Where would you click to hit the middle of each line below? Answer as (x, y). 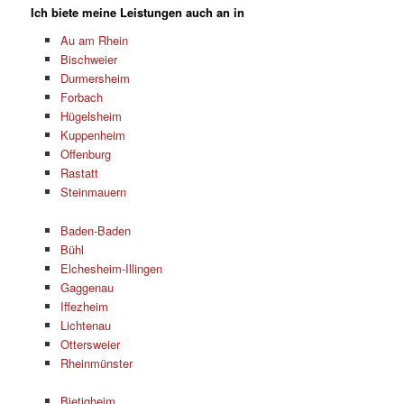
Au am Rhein (94, 41)
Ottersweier (90, 344)
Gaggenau (87, 287)
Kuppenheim (92, 135)
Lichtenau (85, 325)
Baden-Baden (95, 230)
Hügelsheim (91, 116)
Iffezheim (84, 306)
